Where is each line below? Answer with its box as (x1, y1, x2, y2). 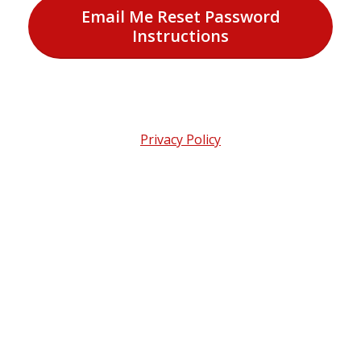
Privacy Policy (140, 131, 221, 148)
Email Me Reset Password (81, 6, 280, 27)
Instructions (132, 25, 229, 47)
